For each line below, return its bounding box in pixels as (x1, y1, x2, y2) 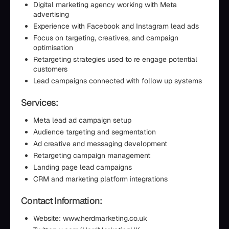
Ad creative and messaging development (33, 139, 167, 148)
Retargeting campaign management (33, 151, 150, 160)
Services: (21, 97, 58, 108)
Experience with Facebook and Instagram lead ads (33, 21, 199, 31)
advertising (33, 10, 69, 19)
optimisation (33, 43, 73, 52)
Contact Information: (21, 195, 102, 207)
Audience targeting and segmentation (33, 127, 156, 136)
